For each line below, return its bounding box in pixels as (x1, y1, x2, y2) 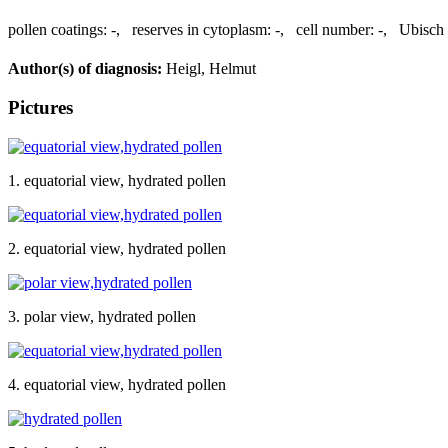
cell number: (296, 20, 374, 38)
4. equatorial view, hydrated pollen (8, 375, 226, 393)
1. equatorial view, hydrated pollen (8, 171, 226, 189)
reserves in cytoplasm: (132, 20, 271, 38)
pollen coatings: (8, 20, 107, 38)
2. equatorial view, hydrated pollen (8, 239, 226, 257)
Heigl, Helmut (162, 60, 256, 78)
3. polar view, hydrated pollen (8, 307, 196, 325)
